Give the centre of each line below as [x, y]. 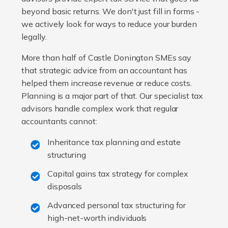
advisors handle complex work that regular [100, 109]
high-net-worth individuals [97, 218]
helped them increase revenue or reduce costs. [107, 83]
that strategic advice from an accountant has [105, 70]
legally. [35, 37]
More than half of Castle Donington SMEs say [107, 58]
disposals [65, 187]
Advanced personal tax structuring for [117, 205]
